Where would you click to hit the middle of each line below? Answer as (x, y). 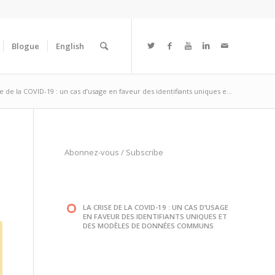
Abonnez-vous (92, 153)
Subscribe (145, 153)
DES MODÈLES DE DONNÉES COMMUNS (149, 226)
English (70, 46)
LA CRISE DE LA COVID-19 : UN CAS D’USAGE (156, 207)
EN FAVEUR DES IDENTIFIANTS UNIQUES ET (155, 217)
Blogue (25, 46)
